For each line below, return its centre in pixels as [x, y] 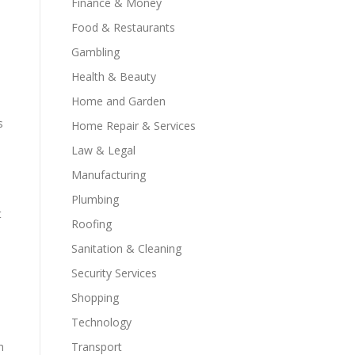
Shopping [95, 298]
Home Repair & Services [134, 126]
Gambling [95, 52]
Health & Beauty [114, 76]
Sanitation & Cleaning [126, 248]
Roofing [92, 224]
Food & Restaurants [123, 27]
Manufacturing [109, 175]
